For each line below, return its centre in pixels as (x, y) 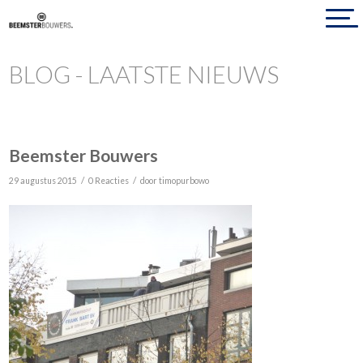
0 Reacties (109, 181)
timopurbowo (184, 181)
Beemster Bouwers (84, 155)
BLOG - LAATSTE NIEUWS (144, 74)
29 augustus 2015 (43, 181)
